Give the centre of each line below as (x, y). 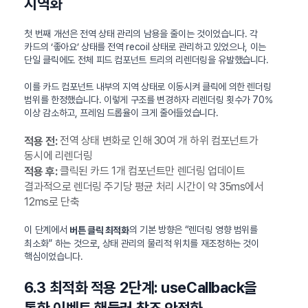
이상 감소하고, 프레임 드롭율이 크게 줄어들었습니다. (121, 112)
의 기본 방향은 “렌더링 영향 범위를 (193, 230)
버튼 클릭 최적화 (99, 230)
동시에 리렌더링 (58, 156)
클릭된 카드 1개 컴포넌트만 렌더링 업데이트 (151, 171)
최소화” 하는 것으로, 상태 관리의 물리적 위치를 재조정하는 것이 (142, 243)
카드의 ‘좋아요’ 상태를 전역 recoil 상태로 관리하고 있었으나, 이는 (145, 46)
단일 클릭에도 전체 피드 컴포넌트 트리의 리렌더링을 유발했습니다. (146, 59)
